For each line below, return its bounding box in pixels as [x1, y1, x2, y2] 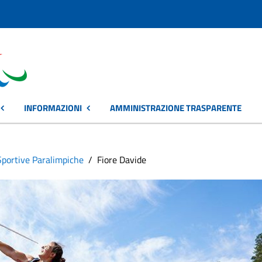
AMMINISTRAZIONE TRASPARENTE [110, 101, 242, 115]
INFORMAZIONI [24, 101, 82, 115]
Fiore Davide [97, 153, 146, 167]
